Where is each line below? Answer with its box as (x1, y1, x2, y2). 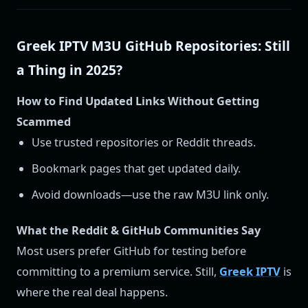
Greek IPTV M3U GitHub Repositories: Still (16, 36, 290, 56)
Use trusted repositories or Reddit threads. (32, 134, 256, 150)
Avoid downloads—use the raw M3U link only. (32, 186, 269, 202)
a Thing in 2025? (16, 60, 122, 80)
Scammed (16, 113, 71, 129)
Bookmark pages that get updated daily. (32, 160, 241, 176)
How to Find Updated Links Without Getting (16, 93, 259, 109)
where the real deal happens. (16, 285, 168, 300)
